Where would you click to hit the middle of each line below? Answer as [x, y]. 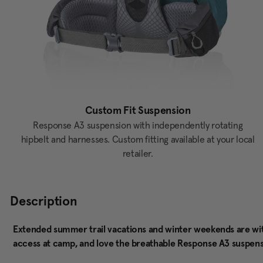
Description [44, 201]
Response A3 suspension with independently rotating [138, 125]
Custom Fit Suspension [138, 110]
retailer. [138, 154]
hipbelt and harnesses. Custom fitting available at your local [138, 139]
